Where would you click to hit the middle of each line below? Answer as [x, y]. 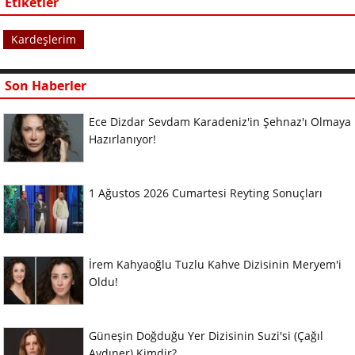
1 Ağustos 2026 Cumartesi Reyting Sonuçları [206, 193]
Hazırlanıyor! [122, 139]
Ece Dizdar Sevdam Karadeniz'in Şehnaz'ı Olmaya [220, 121]
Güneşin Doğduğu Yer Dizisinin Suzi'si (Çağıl [206, 335]
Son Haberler [46, 85]
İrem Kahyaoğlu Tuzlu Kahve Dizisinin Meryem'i [215, 264]
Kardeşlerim [44, 39]
